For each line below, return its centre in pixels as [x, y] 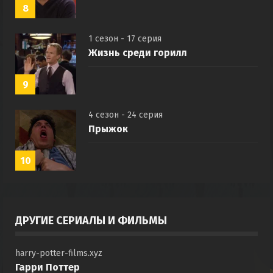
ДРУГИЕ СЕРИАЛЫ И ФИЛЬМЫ [91, 221]
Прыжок [108, 129]
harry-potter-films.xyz [59, 253]
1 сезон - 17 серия [125, 39]
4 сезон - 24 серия [126, 115]
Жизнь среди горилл [138, 53]
